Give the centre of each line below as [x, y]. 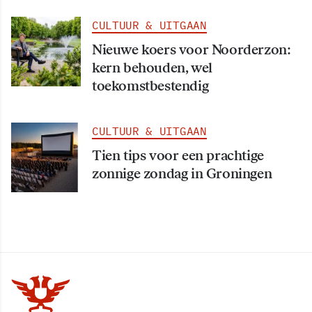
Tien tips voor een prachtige [178, 156]
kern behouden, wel [152, 68]
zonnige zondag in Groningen [182, 174]
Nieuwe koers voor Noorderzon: [192, 50]
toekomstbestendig [150, 86]
